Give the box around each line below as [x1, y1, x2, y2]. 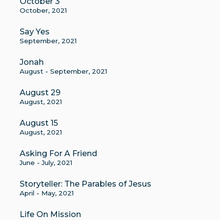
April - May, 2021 [20, 189, 74, 197]
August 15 [20, 118, 58, 128]
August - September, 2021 [20, 67, 107, 75]
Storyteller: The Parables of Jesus [20, 179, 151, 189]
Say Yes [20, 27, 50, 36]
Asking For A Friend [20, 149, 97, 158]
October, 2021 [20, 6, 67, 14]
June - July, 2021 [20, 159, 72, 166]
